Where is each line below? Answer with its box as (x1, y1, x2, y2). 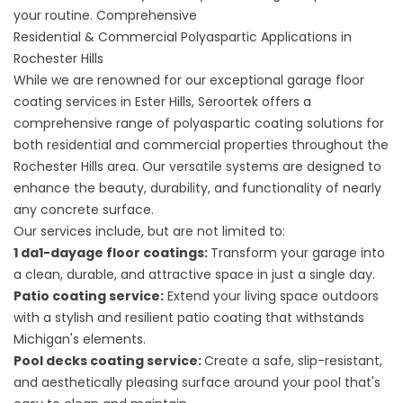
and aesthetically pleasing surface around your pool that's (13, 373, 381, 391)
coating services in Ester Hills (13, 93, 192, 111)
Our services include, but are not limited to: (13, 222, 285, 240)
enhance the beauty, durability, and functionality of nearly (13, 179, 381, 197)
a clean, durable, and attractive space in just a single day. (13, 265, 375, 283)
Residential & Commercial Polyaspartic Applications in (13, 28, 352, 46)
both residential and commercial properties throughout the (13, 136, 389, 154)
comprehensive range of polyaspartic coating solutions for (13, 114, 384, 132)
